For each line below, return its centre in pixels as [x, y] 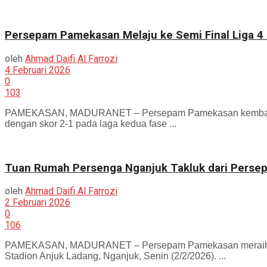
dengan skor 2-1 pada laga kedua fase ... [91, 123]
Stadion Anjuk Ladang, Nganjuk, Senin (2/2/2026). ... [115, 256]
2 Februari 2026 [38, 203]
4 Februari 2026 [38, 70]
